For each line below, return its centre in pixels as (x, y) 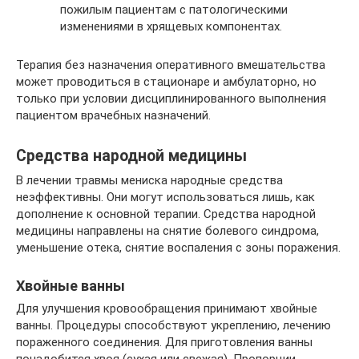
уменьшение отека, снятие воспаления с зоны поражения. (178, 247)
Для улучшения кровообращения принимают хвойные (167, 308)
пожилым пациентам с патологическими (174, 9)
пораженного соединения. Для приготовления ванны (164, 342)
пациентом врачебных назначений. (113, 115)
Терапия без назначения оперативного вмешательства (171, 65)
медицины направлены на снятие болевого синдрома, (167, 230)
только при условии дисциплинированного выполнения (171, 98)
